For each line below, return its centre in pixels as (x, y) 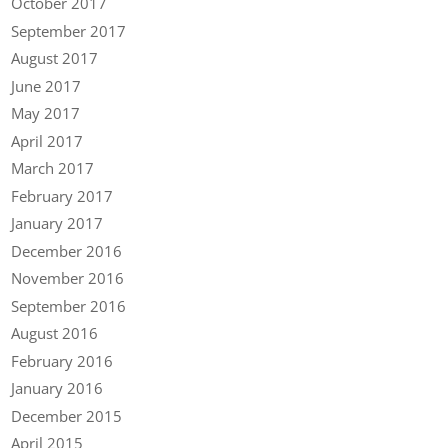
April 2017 (47, 140)
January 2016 (57, 388)
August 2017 (55, 58)
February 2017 (62, 195)
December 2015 (67, 415)
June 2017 (46, 85)
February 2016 (62, 360)
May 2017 (46, 113)
